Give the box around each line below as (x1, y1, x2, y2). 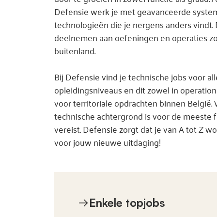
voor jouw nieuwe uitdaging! (54, 134, 161, 150)
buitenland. (54, 43, 95, 58)
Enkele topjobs (89, 196, 165, 210)
